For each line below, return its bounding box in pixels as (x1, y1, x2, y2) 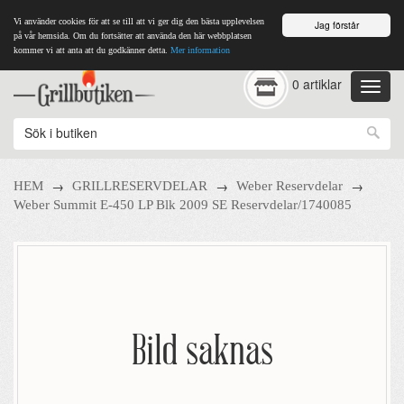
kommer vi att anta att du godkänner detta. (14, 45, 168, 55)
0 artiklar (291, 75, 342, 94)
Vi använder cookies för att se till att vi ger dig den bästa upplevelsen (14, 16, 264, 26)
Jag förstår (314, 18, 359, 32)
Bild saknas (131, 332, 273, 375)
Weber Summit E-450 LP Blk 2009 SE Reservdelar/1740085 (14, 197, 352, 212)
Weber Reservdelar (236, 179, 343, 193)
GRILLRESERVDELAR (72, 179, 207, 193)
